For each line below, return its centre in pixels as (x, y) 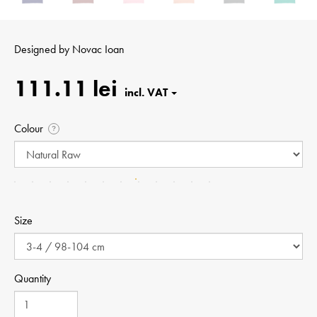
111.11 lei (66, 89)
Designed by (43, 50)
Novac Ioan (98, 50)
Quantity (33, 279)
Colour (29, 129)
